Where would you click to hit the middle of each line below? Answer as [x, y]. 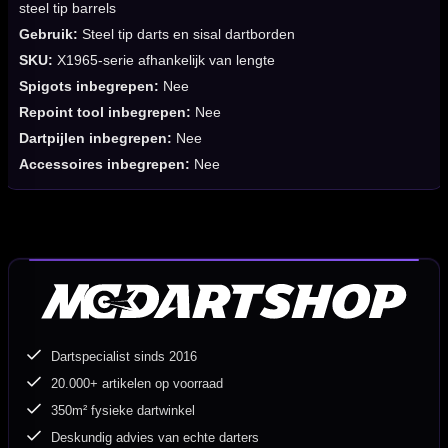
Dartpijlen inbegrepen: [95, 138]
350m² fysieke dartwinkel [123, 411]
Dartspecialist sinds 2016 [124, 357]
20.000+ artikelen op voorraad [137, 384]
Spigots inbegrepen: [89, 86]
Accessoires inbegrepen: [104, 164]
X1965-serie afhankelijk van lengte [164, 60]
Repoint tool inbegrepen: [105, 112]
